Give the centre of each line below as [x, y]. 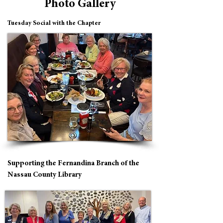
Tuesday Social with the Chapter [54, 24]
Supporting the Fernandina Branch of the [73, 164]
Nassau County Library [45, 175]
